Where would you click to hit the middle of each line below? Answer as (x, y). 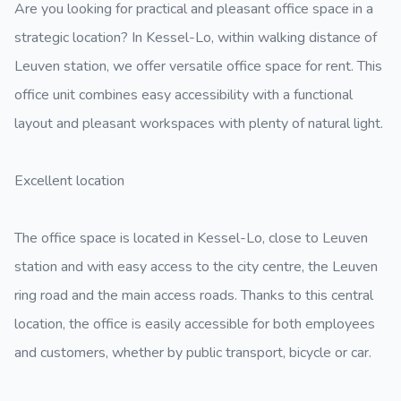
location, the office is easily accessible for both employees (195, 324)
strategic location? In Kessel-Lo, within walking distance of (196, 38)
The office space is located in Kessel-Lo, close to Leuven (191, 238)
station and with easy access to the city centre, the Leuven (196, 267)
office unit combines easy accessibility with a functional (183, 95)
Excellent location (69, 181)
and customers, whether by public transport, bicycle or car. (193, 353)
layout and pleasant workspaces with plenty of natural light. (199, 124)
